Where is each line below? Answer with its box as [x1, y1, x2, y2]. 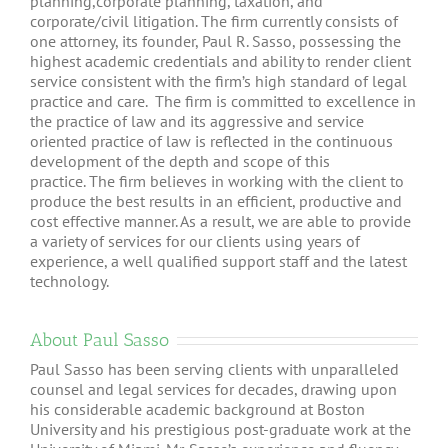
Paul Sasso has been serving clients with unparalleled [30, 358, 399, 379]
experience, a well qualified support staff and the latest [30, 250, 407, 271]
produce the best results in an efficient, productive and [30, 190, 402, 211]
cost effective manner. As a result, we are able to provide [30, 210, 411, 231]
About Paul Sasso [30, 328, 169, 351]
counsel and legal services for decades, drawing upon [30, 378, 397, 399]
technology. [30, 270, 109, 291]
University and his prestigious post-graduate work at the [30, 418, 411, 439]
